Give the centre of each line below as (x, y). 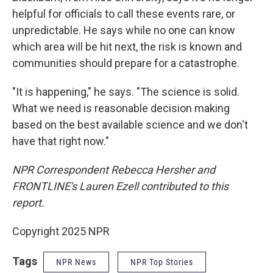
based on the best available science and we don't (130, 125)
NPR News (76, 262)
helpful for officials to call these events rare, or (124, 14)
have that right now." (61, 141)
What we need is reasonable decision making (121, 108)
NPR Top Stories (162, 262)
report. (28, 203)
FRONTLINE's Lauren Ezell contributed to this (120, 186)
